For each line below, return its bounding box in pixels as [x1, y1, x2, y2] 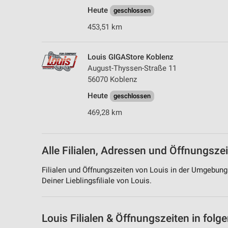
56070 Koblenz [88, 75, 137, 84]
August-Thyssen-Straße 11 [88, 64, 177, 73]
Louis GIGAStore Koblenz [88, 52, 174, 62]
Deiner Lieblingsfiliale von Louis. [42, 176, 152, 185]
